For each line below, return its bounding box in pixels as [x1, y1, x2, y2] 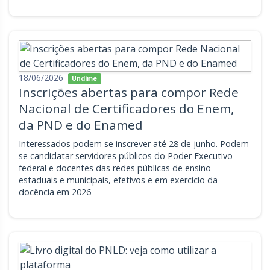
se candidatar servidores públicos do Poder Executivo [19, 150, 233, 162]
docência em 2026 [19, 186, 91, 198]
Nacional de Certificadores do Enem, [19, 100, 234, 117]
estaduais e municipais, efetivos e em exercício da [19, 174, 218, 186]
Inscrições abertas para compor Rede [19, 84, 239, 101]
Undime [72, 74, 98, 83]
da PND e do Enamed [19, 116, 143, 133]
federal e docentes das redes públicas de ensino [19, 162, 211, 174]
